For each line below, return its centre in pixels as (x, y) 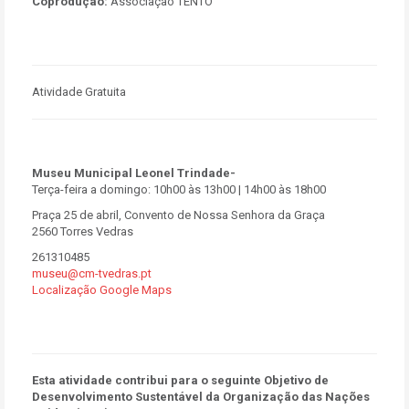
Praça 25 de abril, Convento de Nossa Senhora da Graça (178, 215)
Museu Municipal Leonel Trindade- (134, 173)
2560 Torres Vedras (83, 231)
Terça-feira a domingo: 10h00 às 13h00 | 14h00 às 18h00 (179, 189)
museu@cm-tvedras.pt (92, 273)
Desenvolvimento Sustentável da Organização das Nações (201, 397)
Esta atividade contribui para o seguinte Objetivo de (180, 380)
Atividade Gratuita (79, 92)
